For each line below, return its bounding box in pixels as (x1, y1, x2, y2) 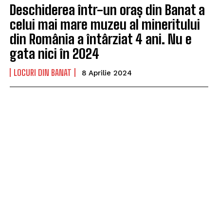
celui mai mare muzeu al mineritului (10, 16, 200, 33)
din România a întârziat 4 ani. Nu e (10, 31, 192, 48)
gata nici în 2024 (10, 45, 99, 62)
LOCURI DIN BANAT (14, 67, 72, 78)
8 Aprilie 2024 (82, 69, 132, 78)
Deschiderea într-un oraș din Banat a (10, 1, 205, 18)
